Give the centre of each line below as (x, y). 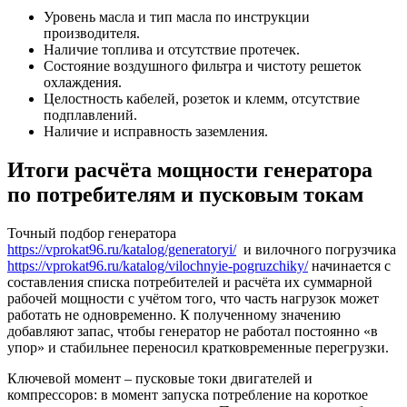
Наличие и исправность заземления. (156, 132)
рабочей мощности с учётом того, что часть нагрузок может (193, 298)
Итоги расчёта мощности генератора (190, 169)
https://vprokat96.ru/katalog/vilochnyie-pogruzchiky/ (158, 265)
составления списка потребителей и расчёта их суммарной (190, 282)
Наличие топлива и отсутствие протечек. (172, 50)
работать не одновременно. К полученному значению (174, 314)
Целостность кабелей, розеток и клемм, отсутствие (202, 99)
